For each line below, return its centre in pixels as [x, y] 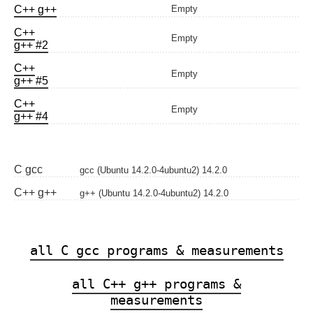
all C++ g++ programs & [156, 284]
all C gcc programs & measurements [156, 250]
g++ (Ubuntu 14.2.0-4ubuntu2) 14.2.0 [154, 193]
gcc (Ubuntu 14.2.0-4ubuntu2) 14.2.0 [153, 170]
